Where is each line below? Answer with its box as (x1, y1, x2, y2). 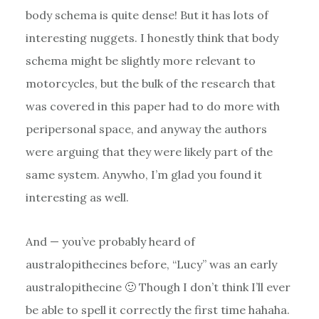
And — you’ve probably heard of (25, 234, 195, 249)
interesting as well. (25, 189, 129, 204)
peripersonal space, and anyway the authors (25, 121, 267, 136)
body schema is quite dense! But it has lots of (25, 7, 268, 22)
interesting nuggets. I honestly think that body (25, 30, 278, 45)
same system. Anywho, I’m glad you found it (25, 167, 262, 182)
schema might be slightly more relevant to (25, 53, 256, 68)
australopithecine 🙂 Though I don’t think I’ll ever (25, 279, 291, 294)
